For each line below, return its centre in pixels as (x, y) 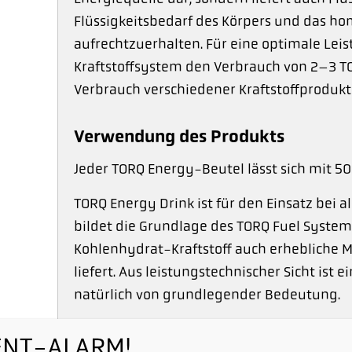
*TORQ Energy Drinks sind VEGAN (181, 330)
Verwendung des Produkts (179, 136)
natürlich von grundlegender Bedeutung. (207, 295)
